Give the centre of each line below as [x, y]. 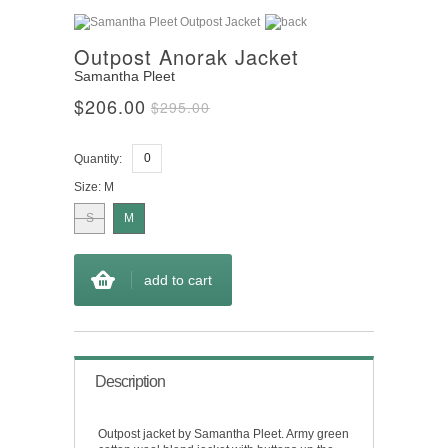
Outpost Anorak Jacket [186, 56]
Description [130, 381]
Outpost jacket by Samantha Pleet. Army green [223, 433]
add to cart [178, 279]
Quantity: [98, 158]
